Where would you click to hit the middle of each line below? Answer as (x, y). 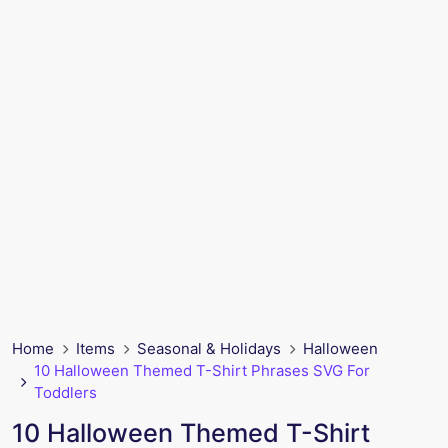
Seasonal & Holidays (209, 348)
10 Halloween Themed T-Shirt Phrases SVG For (202, 370)
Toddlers (65, 392)
